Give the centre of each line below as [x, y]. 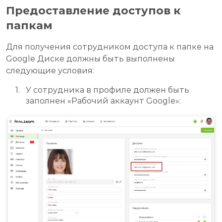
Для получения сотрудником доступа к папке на [110, 47]
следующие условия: [50, 71]
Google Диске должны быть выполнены [90, 59]
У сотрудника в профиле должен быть [108, 90]
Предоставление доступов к [93, 11]
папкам [29, 26]
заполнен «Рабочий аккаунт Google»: [103, 101]
